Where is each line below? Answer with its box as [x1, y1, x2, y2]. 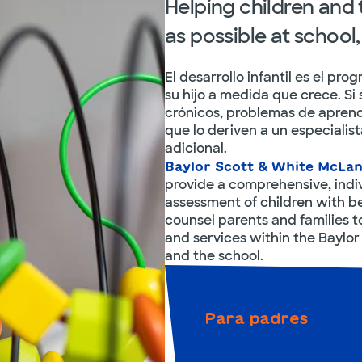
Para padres [204, 309, 309, 326]
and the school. [165, 247, 263, 264]
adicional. [165, 140, 227, 157]
